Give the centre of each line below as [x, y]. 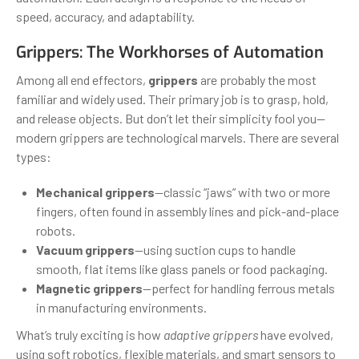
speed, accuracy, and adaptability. [105, 16]
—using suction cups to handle [215, 249]
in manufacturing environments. [121, 307]
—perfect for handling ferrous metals [239, 288]
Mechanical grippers [95, 192]
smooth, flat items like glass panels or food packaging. [182, 268]
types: [34, 156]
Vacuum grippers [85, 249]
